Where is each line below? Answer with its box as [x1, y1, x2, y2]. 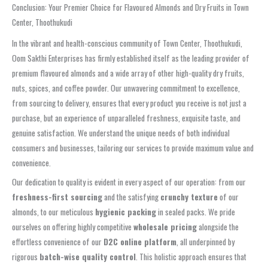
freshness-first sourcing [12, 190, 102, 203]
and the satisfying [102, 190, 160, 203]
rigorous [12, 250, 39, 263]
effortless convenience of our [12, 235, 103, 248]
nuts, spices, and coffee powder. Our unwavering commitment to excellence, [12, 81, 240, 94]
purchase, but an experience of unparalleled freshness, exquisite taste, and [12, 111, 240, 124]
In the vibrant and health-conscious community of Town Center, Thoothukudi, [12, 36, 242, 49]
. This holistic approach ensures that [136, 250, 246, 263]
